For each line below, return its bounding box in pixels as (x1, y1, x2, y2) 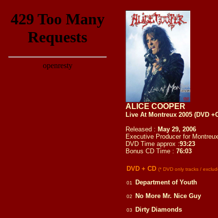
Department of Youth (135, 179, 197, 186)
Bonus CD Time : (126, 147, 176, 155)
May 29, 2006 (158, 126, 198, 133)
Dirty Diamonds (135, 206, 182, 213)
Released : (126, 126, 158, 133)
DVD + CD (127, 165, 158, 172)
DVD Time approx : (126, 140, 180, 147)
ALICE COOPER (126, 102, 185, 110)
